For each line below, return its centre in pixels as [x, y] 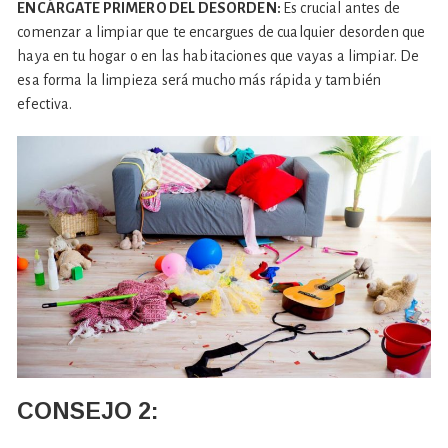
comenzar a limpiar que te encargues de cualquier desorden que [221, 32]
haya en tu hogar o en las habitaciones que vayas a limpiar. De [218, 56]
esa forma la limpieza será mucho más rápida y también [199, 80]
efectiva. [45, 104]
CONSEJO [75, 410]
